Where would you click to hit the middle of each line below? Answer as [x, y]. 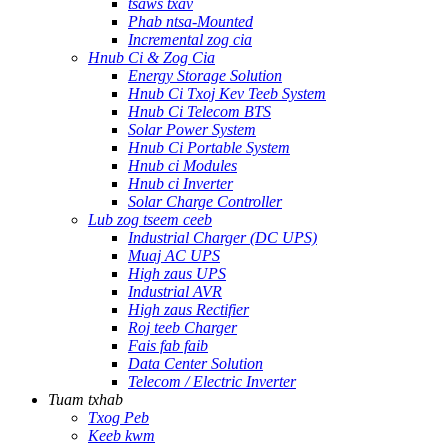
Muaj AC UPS [174, 255]
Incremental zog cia [190, 39]
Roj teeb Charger [182, 327]
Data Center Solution [195, 363]
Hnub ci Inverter [180, 183]
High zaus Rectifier [188, 309]
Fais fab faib [168, 345]
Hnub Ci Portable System [209, 147]
